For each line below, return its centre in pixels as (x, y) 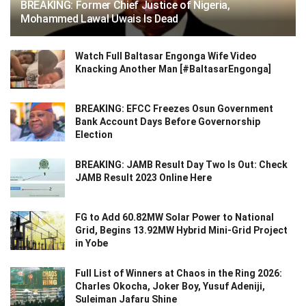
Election (94, 135)
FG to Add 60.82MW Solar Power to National (175, 218)
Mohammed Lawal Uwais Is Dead (100, 18)
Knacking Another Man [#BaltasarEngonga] (173, 69)
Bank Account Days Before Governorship (168, 122)
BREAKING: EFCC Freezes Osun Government (174, 109)
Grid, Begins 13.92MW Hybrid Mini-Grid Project (181, 231)
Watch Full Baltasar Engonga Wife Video (166, 56)
